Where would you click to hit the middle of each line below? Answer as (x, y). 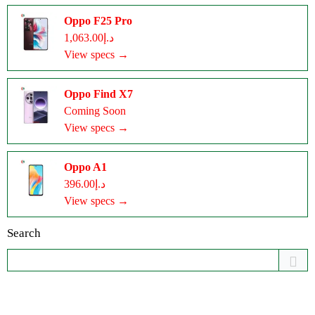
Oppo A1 (85, 167)
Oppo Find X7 (98, 94)
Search (24, 233)
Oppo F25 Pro (98, 21)
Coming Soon (95, 111)
